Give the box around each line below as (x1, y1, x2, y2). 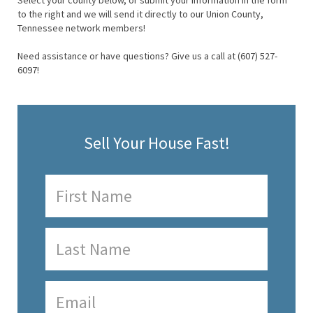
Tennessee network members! (17, 22, 145, 35)
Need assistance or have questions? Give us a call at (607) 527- (17, 50, 277, 63)
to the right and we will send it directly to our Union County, (17, 8, 263, 21)
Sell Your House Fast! (83, 132, 230, 154)
